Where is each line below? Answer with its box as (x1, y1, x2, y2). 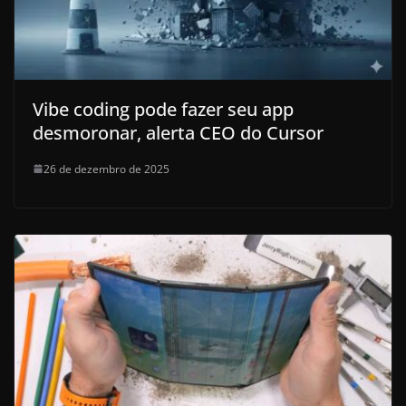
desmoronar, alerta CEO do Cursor (33, 120, 324, 145)
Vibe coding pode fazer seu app (33, 96, 294, 121)
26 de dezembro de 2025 (43, 160, 169, 177)
